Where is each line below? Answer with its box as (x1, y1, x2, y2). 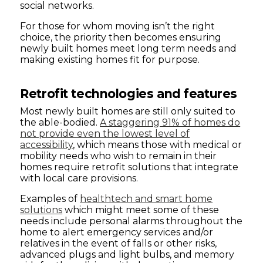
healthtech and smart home (80, 193, 213, 205)
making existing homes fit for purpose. (20, 54, 200, 66)
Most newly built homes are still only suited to (20, 106, 236, 117)
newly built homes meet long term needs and (20, 43, 237, 55)
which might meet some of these (62, 204, 220, 216)
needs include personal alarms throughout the (20, 215, 243, 227)
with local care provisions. (20, 173, 139, 184)
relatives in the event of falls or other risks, (20, 238, 217, 249)
